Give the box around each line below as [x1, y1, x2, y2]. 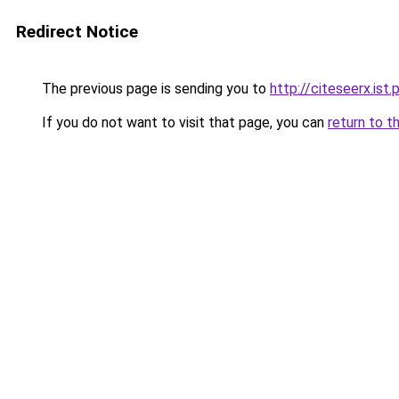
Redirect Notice [16, 21, 138, 42]
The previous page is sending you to [38, 80, 270, 97]
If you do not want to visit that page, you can [38, 114, 328, 131]
